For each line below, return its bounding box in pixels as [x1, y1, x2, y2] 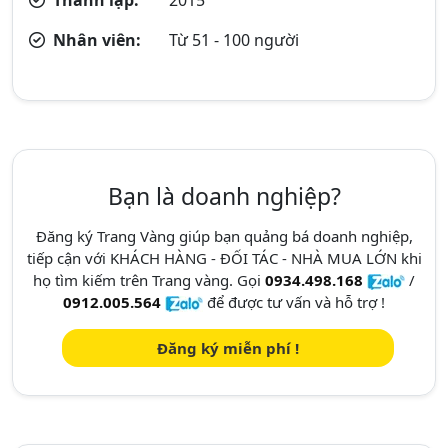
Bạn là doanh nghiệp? [107, 179, 341, 212]
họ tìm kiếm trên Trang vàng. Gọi [33, 269, 265, 290]
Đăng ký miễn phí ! [157, 337, 299, 358]
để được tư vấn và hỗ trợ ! [203, 291, 385, 312]
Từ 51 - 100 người [169, 28, 300, 51]
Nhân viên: [49, 28, 141, 51]
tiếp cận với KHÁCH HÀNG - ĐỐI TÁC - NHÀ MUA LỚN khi [26, 247, 422, 268]
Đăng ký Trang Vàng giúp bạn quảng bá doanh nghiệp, [35, 225, 413, 246]
